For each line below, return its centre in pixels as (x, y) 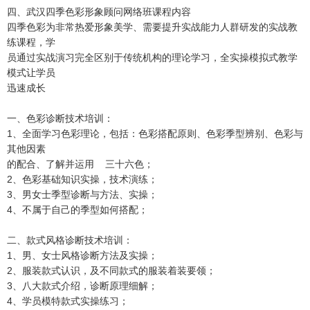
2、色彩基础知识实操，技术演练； (82, 179)
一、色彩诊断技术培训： (60, 118)
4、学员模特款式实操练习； (68, 301)
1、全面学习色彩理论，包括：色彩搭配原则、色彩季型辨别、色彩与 (155, 133)
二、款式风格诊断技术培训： (70, 240)
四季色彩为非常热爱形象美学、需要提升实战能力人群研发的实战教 (152, 27)
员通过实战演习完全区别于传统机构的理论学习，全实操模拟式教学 (152, 57)
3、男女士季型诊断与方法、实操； (82, 194)
